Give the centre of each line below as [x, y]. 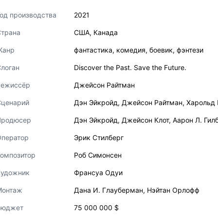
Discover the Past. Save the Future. [130, 67]
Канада [106, 32]
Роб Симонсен [98, 155]
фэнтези [190, 50]
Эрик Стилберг [99, 137]
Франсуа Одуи [98, 173]
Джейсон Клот [145, 120]
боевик [161, 50]
